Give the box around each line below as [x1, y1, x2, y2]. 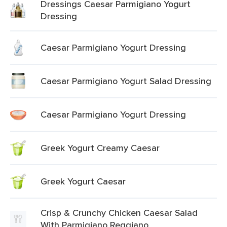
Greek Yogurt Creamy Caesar [41, 141, 160, 154]
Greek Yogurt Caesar [41, 175, 126, 187]
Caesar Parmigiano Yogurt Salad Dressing [41, 74, 211, 87]
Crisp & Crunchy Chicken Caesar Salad [41, 206, 198, 219]
